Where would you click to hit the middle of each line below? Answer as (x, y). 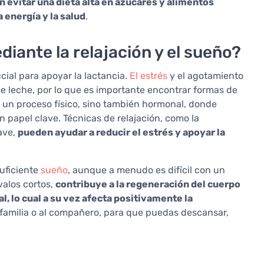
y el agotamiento (205, 76)
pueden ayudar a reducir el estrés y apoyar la (121, 133)
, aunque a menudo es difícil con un (146, 170)
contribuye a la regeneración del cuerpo (148, 184)
